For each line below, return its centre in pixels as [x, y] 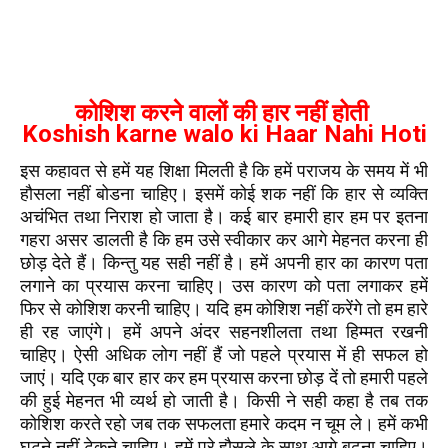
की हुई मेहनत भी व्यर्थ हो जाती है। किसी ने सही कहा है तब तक [224, 400]
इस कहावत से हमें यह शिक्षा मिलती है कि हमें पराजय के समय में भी [224, 170]
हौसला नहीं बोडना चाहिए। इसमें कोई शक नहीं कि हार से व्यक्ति [224, 193]
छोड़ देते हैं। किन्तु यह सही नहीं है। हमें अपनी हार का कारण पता [224, 262]
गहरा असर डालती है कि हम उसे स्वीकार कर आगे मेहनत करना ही [224, 239]
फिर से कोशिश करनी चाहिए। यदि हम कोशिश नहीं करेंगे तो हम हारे [224, 308]
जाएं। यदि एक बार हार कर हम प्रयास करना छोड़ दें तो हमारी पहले [224, 377]
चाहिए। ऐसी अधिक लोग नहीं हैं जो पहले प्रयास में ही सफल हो [224, 354]
